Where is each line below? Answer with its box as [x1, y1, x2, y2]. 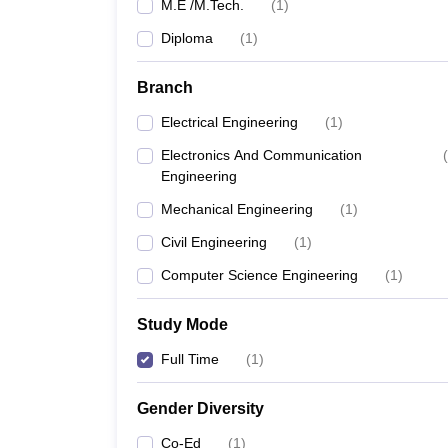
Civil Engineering [161, 234, 267, 250]
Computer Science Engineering [161, 267, 358, 283]
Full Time [161, 351, 219, 367]
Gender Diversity [137, 400, 264, 417]
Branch [137, 79, 193, 96]
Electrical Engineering [161, 114, 298, 130]
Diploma [161, 30, 213, 46]
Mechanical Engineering [161, 201, 313, 217]
